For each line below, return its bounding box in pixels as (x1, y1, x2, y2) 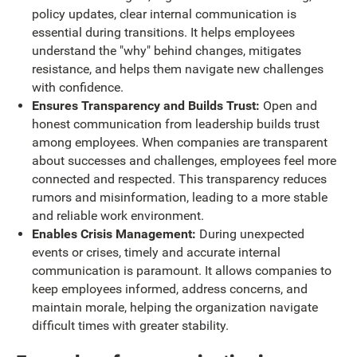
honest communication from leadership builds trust (31, 116, 320, 132)
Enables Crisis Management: (31, 226, 199, 242)
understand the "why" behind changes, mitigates (31, 43, 301, 59)
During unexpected (198, 226, 304, 242)
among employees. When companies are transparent (31, 135, 328, 151)
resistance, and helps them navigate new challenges (31, 61, 324, 77)
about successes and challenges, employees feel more (31, 153, 336, 169)
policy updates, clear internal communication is (31, 6, 296, 22)
